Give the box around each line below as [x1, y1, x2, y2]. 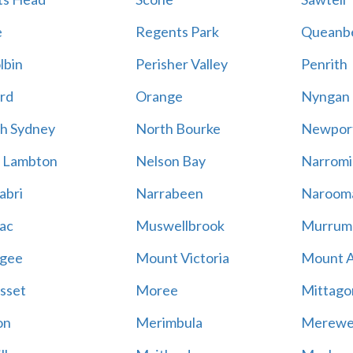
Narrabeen [135, 184, 203, 202]
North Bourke [135, 120, 221, 137]
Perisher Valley [135, 55, 228, 72]
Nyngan [300, 87, 350, 105]
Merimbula [135, 314, 203, 331]
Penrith [300, 55, 347, 72]
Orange [135, 87, 183, 105]
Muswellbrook [135, 217, 225, 234]
